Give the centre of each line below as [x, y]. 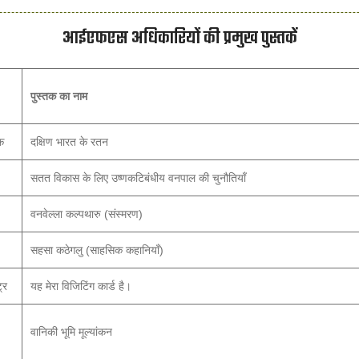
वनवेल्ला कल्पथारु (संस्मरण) [87, 214]
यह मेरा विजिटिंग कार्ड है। [81, 286]
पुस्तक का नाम [59, 96]
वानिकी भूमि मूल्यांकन [71, 332]
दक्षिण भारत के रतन [69, 142]
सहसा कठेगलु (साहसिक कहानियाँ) [97, 250]
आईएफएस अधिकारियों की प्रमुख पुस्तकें [179, 38]
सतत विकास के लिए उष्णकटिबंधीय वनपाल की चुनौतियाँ [138, 178]
